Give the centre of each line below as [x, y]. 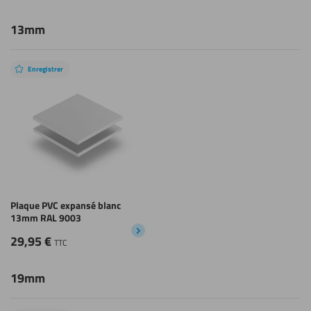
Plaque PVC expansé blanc [66, 205]
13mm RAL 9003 [46, 218]
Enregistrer [48, 69]
